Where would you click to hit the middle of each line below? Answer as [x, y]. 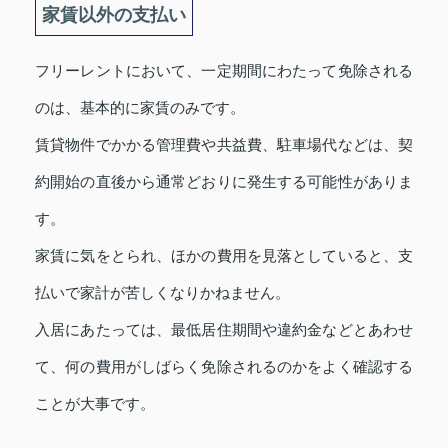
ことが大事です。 [95, 404]
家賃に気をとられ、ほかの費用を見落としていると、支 [224, 256]
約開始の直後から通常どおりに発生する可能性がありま [224, 182]
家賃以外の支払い [114, 15]
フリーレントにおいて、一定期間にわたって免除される [224, 71]
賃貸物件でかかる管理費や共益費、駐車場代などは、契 [224, 145]
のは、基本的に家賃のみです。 [140, 108]
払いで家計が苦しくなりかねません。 [162, 293]
